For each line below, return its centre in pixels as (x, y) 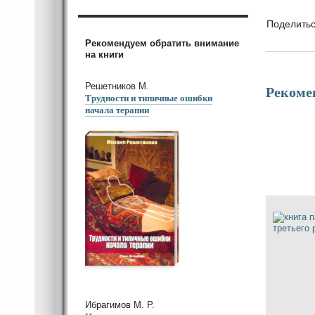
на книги (104, 54)
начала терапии (117, 109)
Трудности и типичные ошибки (149, 97)
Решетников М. (117, 86)
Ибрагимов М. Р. (120, 305)
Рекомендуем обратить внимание (162, 43)
